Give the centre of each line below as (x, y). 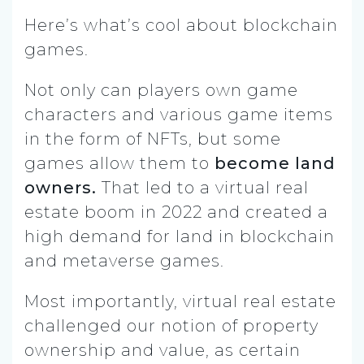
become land (275, 163)
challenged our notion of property (171, 325)
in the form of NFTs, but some (153, 139)
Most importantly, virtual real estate (180, 301)
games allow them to (119, 163)
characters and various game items (179, 114)
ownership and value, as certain (162, 350)
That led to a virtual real (203, 187)
